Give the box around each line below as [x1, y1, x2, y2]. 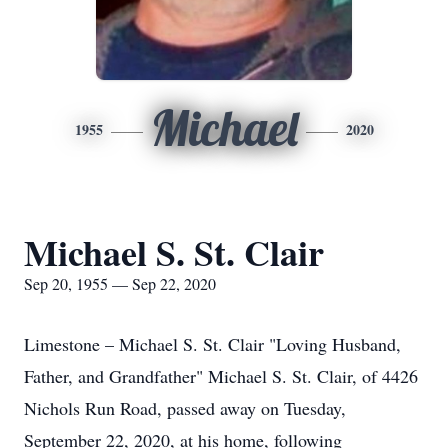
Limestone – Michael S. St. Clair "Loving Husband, [24, 332, 401, 356]
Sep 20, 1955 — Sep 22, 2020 [24, 273, 216, 294]
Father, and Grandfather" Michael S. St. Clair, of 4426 [24, 364, 418, 388]
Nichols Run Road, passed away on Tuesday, [24, 396, 346, 420]
